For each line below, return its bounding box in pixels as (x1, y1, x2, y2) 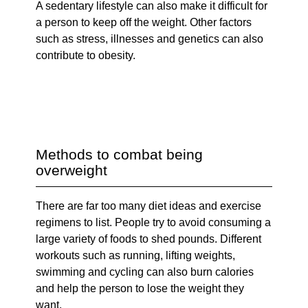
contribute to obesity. (36, 49, 136, 61)
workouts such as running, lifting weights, (36, 249, 236, 261)
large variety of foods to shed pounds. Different (36, 232, 262, 245)
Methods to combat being (36, 146, 203, 162)
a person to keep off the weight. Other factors (36, 16, 252, 28)
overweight (36, 162, 108, 178)
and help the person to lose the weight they (36, 282, 245, 294)
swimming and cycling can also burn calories (36, 265, 254, 278)
